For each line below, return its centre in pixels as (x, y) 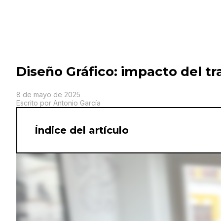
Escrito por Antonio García (58, 103)
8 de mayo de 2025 (48, 94)
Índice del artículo (82, 130)
